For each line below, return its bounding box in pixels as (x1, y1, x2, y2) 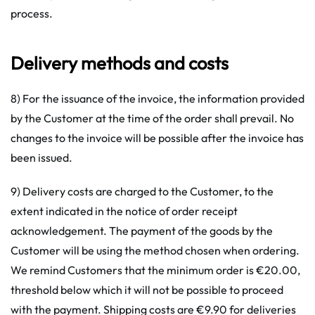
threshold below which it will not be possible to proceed (11, 283, 283, 297)
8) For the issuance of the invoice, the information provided (11, 91, 304, 105)
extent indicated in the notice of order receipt (11, 204, 238, 218)
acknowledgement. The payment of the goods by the (11, 224, 273, 238)
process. (11, 6, 53, 20)
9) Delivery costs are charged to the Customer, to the (11, 184, 274, 198)
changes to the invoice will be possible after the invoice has (11, 131, 304, 145)
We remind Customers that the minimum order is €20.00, (11, 263, 300, 277)
